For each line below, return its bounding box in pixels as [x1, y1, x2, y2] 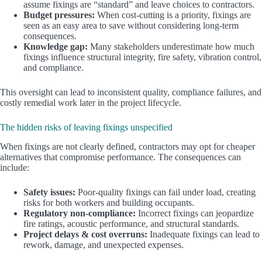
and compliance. [23, 63, 84, 73]
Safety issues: [23, 187, 75, 197]
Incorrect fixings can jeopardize [136, 208, 254, 218]
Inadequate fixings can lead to [147, 229, 260, 239]
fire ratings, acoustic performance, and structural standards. [23, 218, 239, 229]
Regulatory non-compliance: [23, 208, 136, 218]
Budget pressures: [23, 10, 95, 20]
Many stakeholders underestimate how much [88, 42, 254, 52]
